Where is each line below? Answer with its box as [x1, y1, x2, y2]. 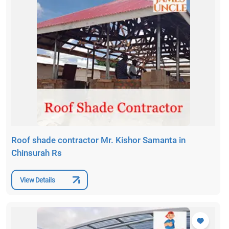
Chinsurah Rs [11, 148, 62, 158]
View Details [20, 175, 55, 184]
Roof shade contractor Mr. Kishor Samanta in [11, 135, 186, 146]
